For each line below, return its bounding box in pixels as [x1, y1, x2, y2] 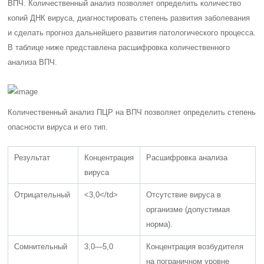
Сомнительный [14, 242, 68, 251]
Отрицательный [14, 190, 71, 199]
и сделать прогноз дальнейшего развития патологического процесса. [8, 28, 256, 37]
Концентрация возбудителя [146, 242, 244, 251]
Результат [14, 153, 51, 162]
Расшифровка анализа [146, 153, 228, 162]
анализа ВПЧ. [8, 58, 58, 67]
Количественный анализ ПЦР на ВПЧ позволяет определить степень [8, 108, 256, 117]
